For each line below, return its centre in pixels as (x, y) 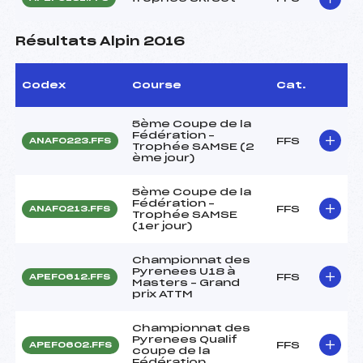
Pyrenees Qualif (185, 339)
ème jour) (164, 158)
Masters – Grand (186, 282)
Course (157, 85)
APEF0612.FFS (70, 277)
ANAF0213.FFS (70, 209)
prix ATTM (162, 294)
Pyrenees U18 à (184, 271)
